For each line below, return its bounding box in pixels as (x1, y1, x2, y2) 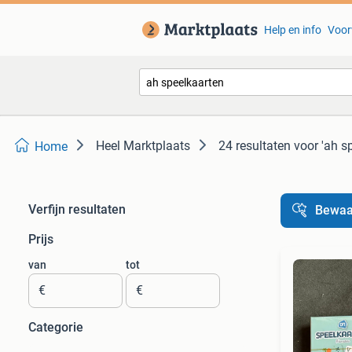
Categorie (28, 320, 83, 335)
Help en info (263, 24, 321, 36)
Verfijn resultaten (28, 202, 126, 217)
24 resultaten (218, 138, 291, 153)
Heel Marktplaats (96, 138, 190, 153)
